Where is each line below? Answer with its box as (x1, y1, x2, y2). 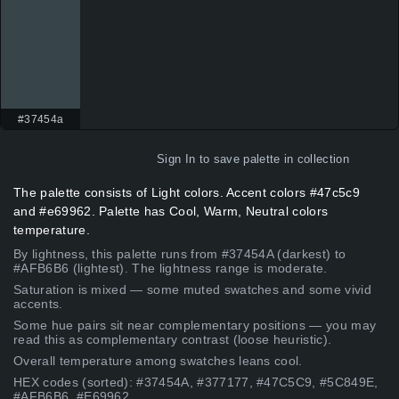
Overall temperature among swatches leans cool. (13, 354, 303, 369)
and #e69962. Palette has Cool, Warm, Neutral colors (13, 204, 329, 219)
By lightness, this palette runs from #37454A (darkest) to (13, 247, 346, 262)
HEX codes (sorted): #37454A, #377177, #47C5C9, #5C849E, (13, 375, 379, 390)
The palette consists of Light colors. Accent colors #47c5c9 (13, 185, 360, 200)
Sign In (157, 152, 196, 167)
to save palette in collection (195, 152, 349, 167)
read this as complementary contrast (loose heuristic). (13, 332, 332, 347)
